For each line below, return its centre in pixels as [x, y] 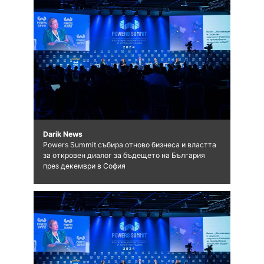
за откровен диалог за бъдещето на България [124, 155]
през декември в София [84, 166]
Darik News [62, 134]
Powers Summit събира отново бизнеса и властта [129, 144]
